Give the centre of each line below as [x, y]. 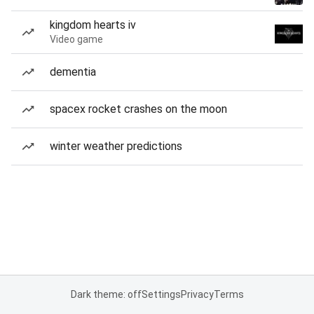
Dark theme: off [106, 294]
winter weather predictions [116, 146]
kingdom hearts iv [93, 25]
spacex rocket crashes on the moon [138, 109]
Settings [161, 294]
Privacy [197, 294]
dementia [73, 72]
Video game [76, 39]
